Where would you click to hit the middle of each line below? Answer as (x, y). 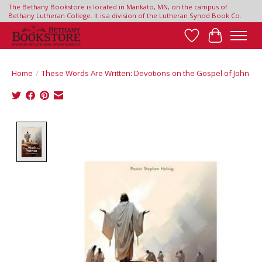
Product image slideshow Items (119, 128)
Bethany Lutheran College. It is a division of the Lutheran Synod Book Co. (125, 16)
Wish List (211, 42)
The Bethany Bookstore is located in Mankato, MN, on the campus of (118, 7)
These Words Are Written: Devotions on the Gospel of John (145, 73)
